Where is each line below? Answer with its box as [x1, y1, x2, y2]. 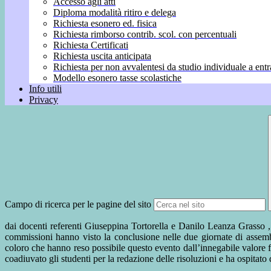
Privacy [29, 94, 58, 105]
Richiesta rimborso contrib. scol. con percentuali [53, 29, 237, 40]
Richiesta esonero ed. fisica [53, 18, 157, 29]
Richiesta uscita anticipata [53, 51, 151, 62]
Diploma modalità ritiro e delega [53, 7, 176, 18]
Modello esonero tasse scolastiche [53, 73, 181, 83]
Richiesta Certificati [53, 40, 128, 51]
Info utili [29, 83, 62, 94]
